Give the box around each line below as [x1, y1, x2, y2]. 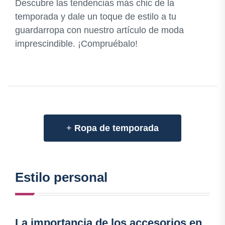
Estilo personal [15, 170, 107, 185]
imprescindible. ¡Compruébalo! [15, 39, 138, 49]
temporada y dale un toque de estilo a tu [15, 12, 176, 22]
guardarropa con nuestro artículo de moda [15, 25, 184, 36]
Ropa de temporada [74, 123, 159, 134]
